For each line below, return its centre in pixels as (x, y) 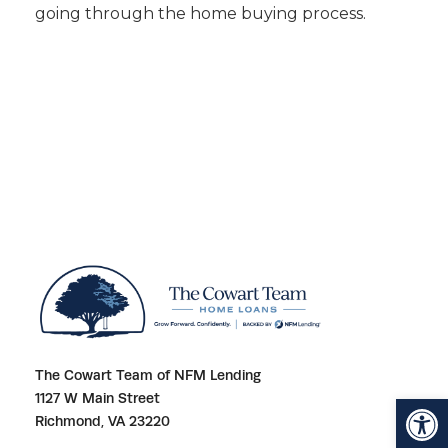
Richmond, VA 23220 (102, 420)
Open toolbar (411, 407)
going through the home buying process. (200, 14)
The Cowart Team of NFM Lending (148, 374)
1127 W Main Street (97, 397)
